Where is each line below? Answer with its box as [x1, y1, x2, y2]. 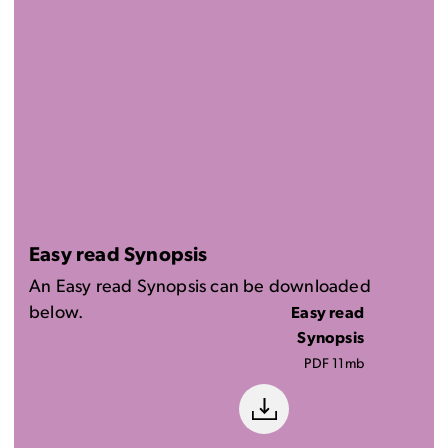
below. [29, 304, 84, 324]
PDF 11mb [304, 357, 365, 373]
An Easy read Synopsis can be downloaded [29, 278, 371, 298]
